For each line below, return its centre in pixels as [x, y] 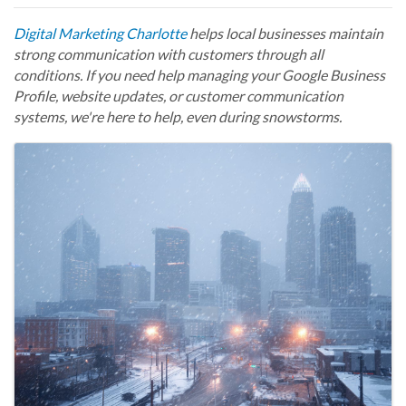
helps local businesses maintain [285, 33]
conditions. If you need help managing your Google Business [199, 75]
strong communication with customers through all [169, 54]
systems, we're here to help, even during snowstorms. [178, 116]
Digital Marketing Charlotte [100, 33]
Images [55, 157]
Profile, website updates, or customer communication [179, 96]
